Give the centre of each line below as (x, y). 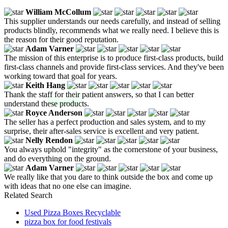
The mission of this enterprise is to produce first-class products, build (114, 58)
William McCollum (58, 12)
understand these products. (47, 103)
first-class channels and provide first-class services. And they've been (114, 67)
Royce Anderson (54, 112)
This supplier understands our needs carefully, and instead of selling (112, 21)
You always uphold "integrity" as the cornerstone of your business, (111, 149)
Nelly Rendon (49, 140)
